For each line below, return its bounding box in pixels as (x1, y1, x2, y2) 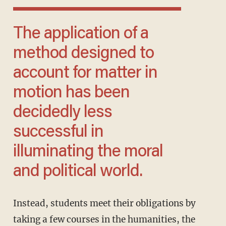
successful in (13, 124, 103, 141)
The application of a (13, 25, 23, 43)
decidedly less (13, 104, 112, 122)
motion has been (13, 84, 130, 102)
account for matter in (13, 65, 157, 82)
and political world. (13, 163, 142, 181)
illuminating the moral (13, 143, 163, 161)
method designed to (13, 45, 154, 63)
